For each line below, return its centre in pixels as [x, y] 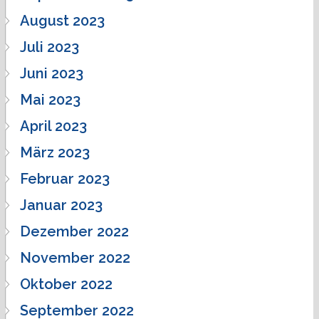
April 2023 [53, 126]
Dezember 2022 [74, 231]
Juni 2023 [52, 73]
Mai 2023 [50, 99]
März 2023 [55, 152]
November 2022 [75, 257]
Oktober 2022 [66, 284]
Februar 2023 [65, 178]
